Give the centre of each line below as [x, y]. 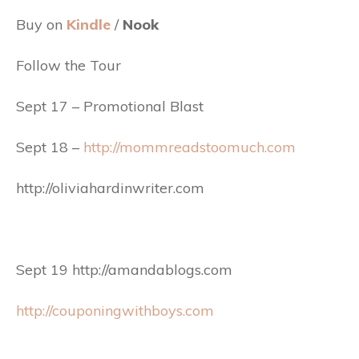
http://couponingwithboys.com [115, 310]
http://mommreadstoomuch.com [190, 147]
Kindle [89, 24]
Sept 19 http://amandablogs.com [124, 269]
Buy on [41, 24]
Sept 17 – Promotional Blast [110, 106]
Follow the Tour [69, 65]
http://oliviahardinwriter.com [110, 188]
